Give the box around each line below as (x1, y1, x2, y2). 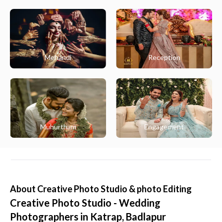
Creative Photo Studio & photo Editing (37, 183, 192, 194)
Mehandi (45, 53, 71, 61)
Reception (148, 53, 180, 61)
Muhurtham (40, 122, 76, 131)
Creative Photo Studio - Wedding (10, 197, 161, 209)
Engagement (144, 122, 184, 131)
